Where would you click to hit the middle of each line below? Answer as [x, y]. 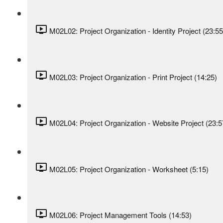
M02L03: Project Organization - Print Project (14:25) [133, 77]
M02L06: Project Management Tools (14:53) [120, 215]
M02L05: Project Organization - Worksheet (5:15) [129, 169]
